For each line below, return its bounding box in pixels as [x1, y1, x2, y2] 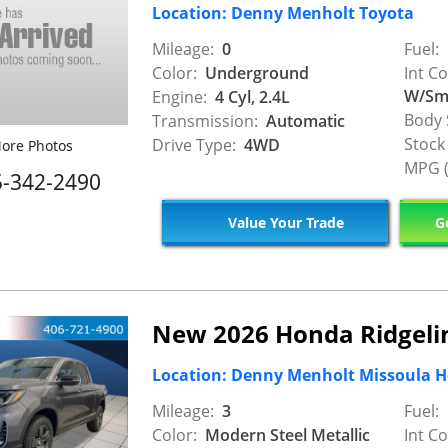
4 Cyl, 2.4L [211, 85, 290, 108]
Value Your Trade [223, 213, 344, 233]
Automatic [262, 109, 345, 132]
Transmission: [152, 109, 258, 132]
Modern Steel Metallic [201, 423, 370, 446]
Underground [201, 61, 309, 84]
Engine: [152, 85, 207, 108]
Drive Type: [152, 133, 236, 156]
